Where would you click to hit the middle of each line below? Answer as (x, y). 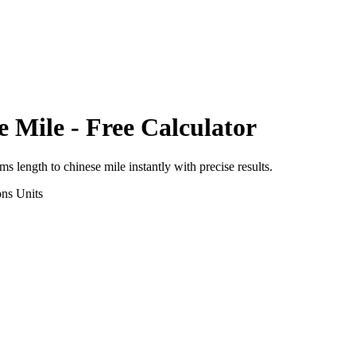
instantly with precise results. (199, 166)
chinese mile (95, 166)
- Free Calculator (161, 128)
